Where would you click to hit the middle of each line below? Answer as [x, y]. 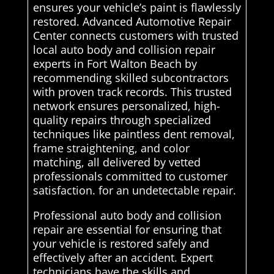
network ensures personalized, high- [126, 106]
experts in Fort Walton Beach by [115, 64]
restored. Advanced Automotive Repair [132, 22]
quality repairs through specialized [122, 120]
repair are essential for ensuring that [127, 230]
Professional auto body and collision [127, 216]
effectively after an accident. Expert [123, 258]
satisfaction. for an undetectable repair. [134, 191]
